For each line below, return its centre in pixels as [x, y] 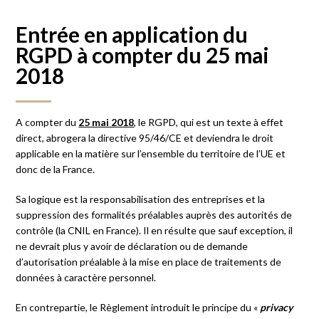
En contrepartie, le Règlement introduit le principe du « [138, 307]
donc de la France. [56, 169]
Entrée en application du [132, 34]
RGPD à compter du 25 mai [143, 54]
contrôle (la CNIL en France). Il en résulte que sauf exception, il [155, 230]
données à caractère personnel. [86, 277]
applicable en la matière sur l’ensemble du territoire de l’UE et [151, 153]
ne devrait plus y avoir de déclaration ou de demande [132, 246]
